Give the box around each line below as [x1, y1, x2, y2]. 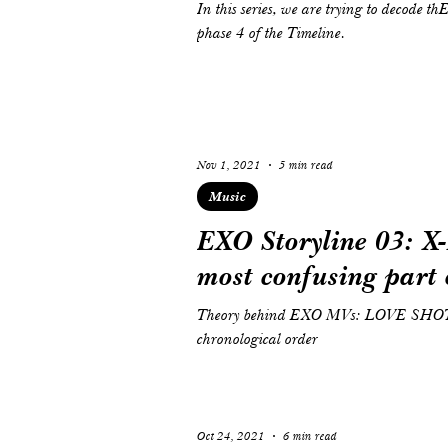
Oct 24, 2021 [197, 429, 265, 443]
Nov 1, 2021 [197, 158, 261, 172]
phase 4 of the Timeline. [197, 23, 345, 43]
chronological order [197, 329, 318, 349]
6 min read [283, 429, 337, 443]
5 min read [279, 158, 333, 172]
